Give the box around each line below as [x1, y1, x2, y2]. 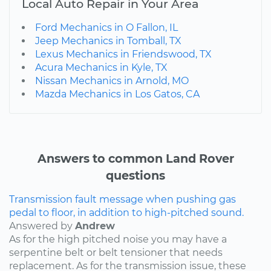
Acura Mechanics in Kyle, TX [35, 61, 168, 73]
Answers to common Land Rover [37, 151, 234, 166]
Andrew [75, 220, 115, 232]
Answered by [9, 220, 75, 232]
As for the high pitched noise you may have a [9, 233, 227, 245]
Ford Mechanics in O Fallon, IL [35, 21, 178, 33]
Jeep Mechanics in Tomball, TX [35, 34, 181, 47]
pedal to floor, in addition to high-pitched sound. [9, 206, 244, 218]
